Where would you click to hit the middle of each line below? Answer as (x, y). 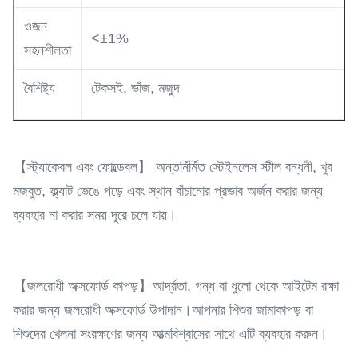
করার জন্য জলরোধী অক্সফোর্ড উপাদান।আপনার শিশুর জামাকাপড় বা (163, 310)
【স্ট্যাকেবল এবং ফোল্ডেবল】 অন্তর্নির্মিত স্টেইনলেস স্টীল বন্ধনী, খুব (173, 167)
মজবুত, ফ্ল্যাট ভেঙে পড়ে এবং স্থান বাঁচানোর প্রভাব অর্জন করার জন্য (168, 191)
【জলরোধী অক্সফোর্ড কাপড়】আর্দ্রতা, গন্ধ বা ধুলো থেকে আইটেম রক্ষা (176, 286)
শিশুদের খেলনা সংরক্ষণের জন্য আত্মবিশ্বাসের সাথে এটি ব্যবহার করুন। (170, 334)
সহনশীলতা (48, 50)
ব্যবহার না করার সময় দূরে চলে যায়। (95, 215)
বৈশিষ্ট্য (40, 88)
